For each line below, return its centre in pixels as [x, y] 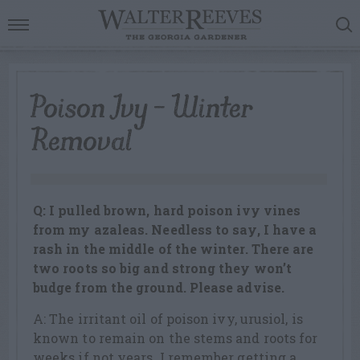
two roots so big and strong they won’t [163, 268]
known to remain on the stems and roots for [176, 338]
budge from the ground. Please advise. [159, 288]
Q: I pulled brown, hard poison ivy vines [167, 211]
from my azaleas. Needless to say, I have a [175, 230]
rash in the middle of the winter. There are [174, 249]
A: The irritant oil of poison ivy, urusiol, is [168, 319]
